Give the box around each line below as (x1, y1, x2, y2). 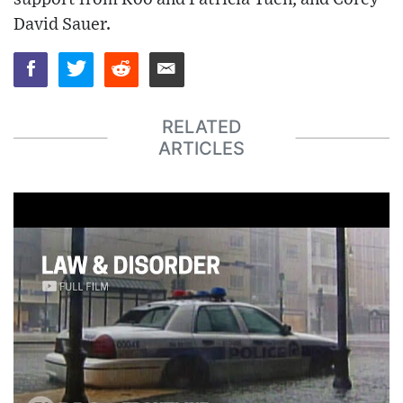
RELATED (162, 116, 241, 139)
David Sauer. (13, 16, 111, 34)
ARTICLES (158, 138, 245, 160)
